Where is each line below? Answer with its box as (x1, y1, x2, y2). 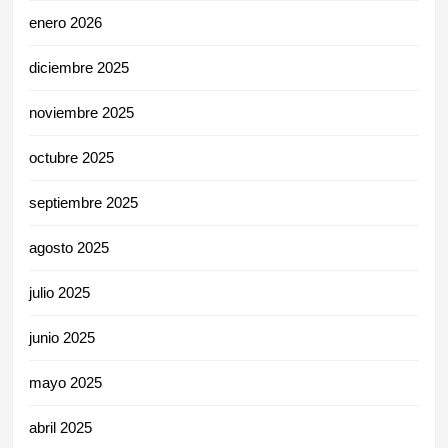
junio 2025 (29, 328, 95, 346)
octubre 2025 (29, 148, 114, 166)
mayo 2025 (29, 373, 102, 391)
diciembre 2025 (29, 58, 129, 76)
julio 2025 (29, 283, 90, 301)
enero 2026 (29, 13, 102, 31)
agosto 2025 (29, 238, 109, 256)
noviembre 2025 (29, 103, 134, 121)
